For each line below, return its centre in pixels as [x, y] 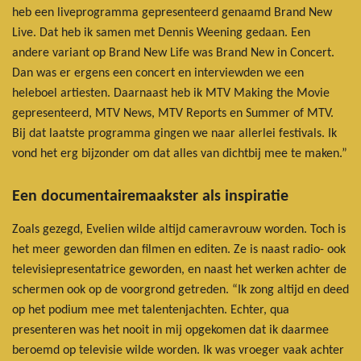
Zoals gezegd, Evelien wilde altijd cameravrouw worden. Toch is [179, 229]
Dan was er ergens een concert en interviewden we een [158, 73]
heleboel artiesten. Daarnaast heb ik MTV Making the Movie [171, 93]
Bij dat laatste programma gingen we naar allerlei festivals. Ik [174, 133]
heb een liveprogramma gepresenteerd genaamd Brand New [172, 12]
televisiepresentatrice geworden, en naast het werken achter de [179, 270]
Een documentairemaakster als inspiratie [150, 196]
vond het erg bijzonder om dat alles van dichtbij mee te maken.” [180, 154]
